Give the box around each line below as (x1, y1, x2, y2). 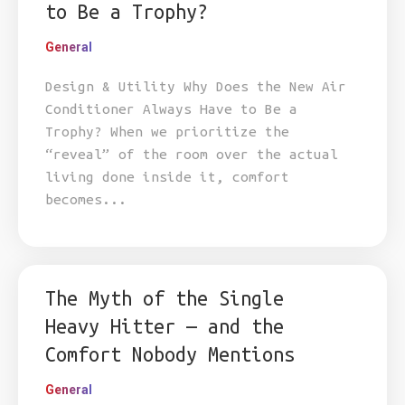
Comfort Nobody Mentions (45, 344, 295, 365)
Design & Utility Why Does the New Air (45, 79, 346, 94)
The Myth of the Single (45, 287, 284, 309)
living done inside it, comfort (45, 169, 289, 184)
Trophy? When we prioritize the (45, 124, 289, 139)
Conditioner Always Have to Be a (45, 101, 297, 117)
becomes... (45, 192, 127, 207)
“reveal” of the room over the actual (45, 146, 338, 162)
